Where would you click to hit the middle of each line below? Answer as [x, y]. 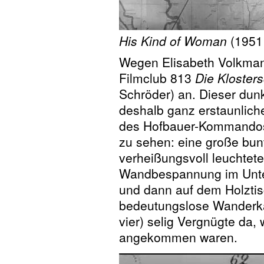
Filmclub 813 [157, 77]
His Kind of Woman [173, 41]
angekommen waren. [178, 237]
